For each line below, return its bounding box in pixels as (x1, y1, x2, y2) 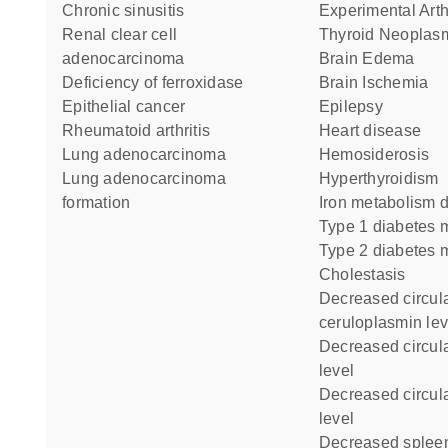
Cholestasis (331, 266, 406, 283)
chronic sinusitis (74, 2, 185, 19)
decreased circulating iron (318, 386, 332, 403)
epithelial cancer (73, 98, 186, 115)
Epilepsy (330, 98, 383, 115)
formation (62, 194, 131, 211)
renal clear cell (62, 26, 75, 43)
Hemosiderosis (331, 146, 430, 163)
